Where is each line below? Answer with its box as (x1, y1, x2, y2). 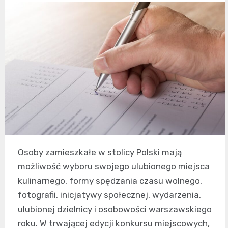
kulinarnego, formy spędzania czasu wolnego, (18, 176, 202, 186)
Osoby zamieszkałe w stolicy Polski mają (18, 147, 182, 158)
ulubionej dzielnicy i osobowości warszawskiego (18, 204, 212, 215)
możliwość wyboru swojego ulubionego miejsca (18, 161, 210, 172)
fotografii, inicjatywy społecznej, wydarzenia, (18, 190, 201, 201)
